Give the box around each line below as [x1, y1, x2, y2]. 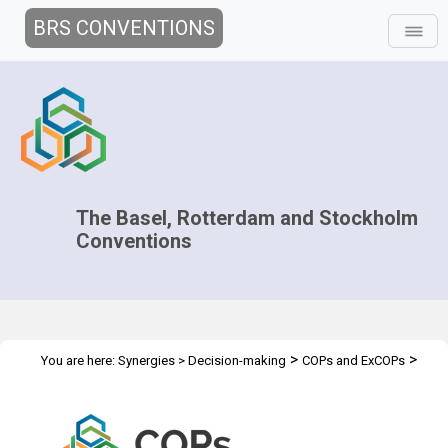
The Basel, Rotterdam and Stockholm [76, 206, 419, 230]
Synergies [118, 353, 175, 368]
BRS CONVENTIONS [33, 16, 215, 40]
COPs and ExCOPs [302, 353, 405, 368]
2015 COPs [41, 377, 103, 392]
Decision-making [188, 353, 286, 368]
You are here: [41, 353, 118, 368]
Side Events [119, 377, 186, 392]
